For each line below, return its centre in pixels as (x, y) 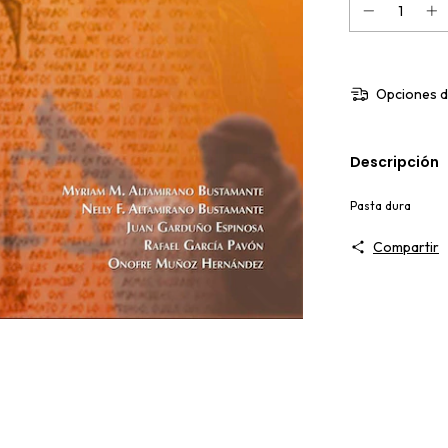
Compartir (405, 246)
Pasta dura (380, 205)
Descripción (394, 161)
